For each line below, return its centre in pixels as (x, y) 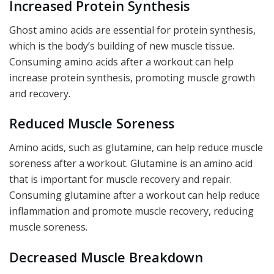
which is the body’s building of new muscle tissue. (122, 46)
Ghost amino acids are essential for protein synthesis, (132, 30)
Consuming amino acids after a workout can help (121, 61)
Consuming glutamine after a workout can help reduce (135, 195)
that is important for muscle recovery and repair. (120, 179)
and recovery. (40, 93)
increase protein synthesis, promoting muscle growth (132, 77)
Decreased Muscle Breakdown (106, 257)
